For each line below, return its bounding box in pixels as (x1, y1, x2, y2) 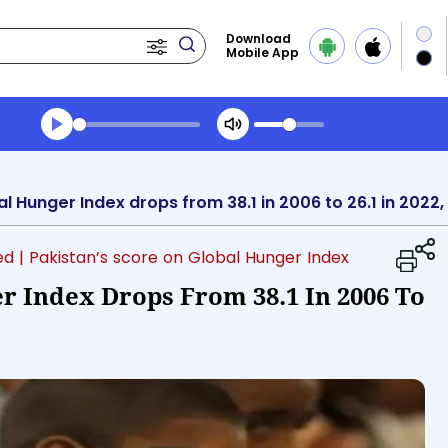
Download (226, 30, 291, 47)
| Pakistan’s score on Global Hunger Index (19, 246, 349, 269)
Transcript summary (40, 139, 209, 162)
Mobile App (226, 44, 299, 61)
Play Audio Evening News (40, 171, 243, 194)
